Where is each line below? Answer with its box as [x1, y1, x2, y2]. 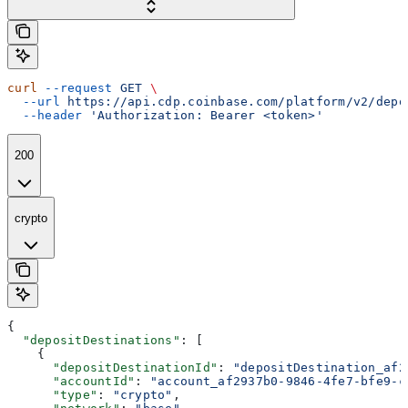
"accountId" [7, 374, 136, 389]
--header [7, 107, 83, 122]
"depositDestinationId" [7, 361, 219, 375]
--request [37, 80, 113, 95]
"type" [7, 388, 98, 403]
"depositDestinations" [7, 333, 180, 348]
